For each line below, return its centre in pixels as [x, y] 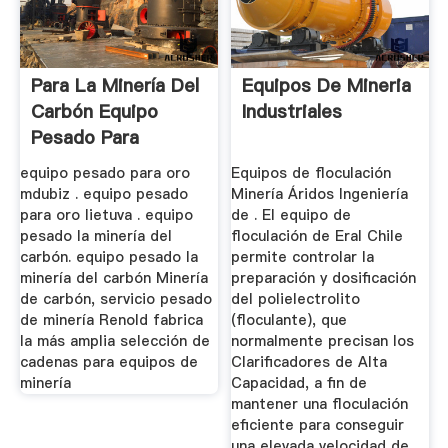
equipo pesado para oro [104, 172]
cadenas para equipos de [108, 361]
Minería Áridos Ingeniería [320, 193]
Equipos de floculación [311, 172]
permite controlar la [303, 256]
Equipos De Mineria [327, 86]
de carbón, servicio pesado [115, 298]
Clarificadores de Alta [309, 361]
